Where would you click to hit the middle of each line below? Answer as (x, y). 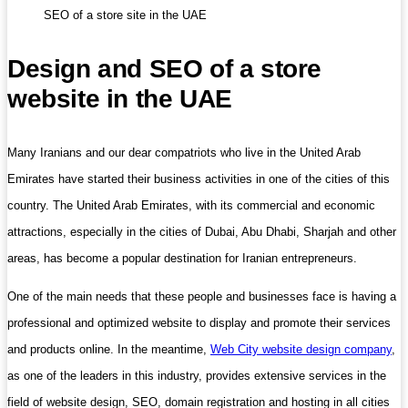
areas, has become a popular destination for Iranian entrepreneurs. (182, 258)
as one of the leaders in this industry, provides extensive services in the (197, 375)
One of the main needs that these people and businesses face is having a (202, 296)
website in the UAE (120, 98)
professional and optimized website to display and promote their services (199, 322)
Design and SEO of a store (165, 68)
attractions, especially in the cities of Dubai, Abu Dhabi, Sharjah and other (202, 231)
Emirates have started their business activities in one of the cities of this (199, 178)
